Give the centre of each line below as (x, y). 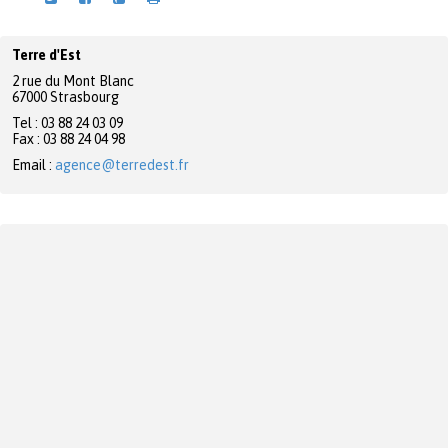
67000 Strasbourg (65, 97)
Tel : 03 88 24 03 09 (67, 123)
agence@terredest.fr (122, 165)
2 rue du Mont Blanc (73, 81)
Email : (33, 165)
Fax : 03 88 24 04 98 (68, 139)
